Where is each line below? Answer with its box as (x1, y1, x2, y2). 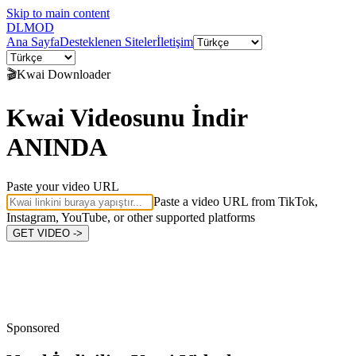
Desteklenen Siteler (60, 35, 157, 48)
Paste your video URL (6, 179, 119, 193)
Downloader (44, 68, 110, 81)
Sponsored (6, 320, 60, 335)
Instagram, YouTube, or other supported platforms (6, 210, 255, 224)
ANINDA (6, 133, 107, 162)
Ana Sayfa (6, 35, 60, 48)
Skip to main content (6, 6, 110, 20)
